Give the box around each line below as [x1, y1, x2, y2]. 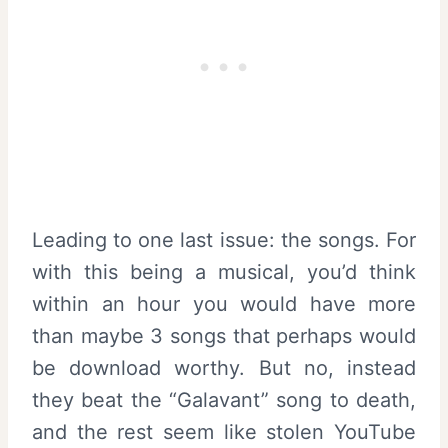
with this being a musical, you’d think [32, 259, 416, 284]
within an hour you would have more [32, 291, 416, 316]
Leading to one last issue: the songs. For [32, 227, 416, 252]
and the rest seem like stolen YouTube [32, 419, 416, 444]
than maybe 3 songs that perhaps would [32, 323, 416, 348]
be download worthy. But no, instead [32, 355, 416, 380]
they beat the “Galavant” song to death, [32, 387, 416, 412]
